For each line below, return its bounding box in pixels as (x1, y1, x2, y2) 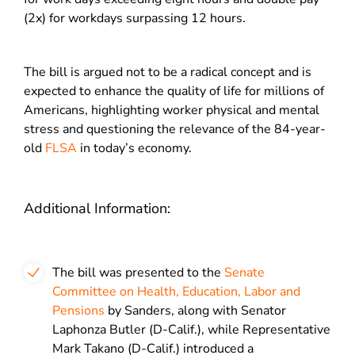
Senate (224, 264, 265, 281)
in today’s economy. (77, 139, 192, 157)
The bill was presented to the (52, 264, 224, 281)
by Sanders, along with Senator (105, 302, 286, 319)
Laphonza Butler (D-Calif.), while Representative (52, 321, 330, 338)
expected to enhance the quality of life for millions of (24, 82, 324, 100)
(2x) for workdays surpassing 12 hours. (24, 10, 246, 27)
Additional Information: (24, 199, 170, 218)
